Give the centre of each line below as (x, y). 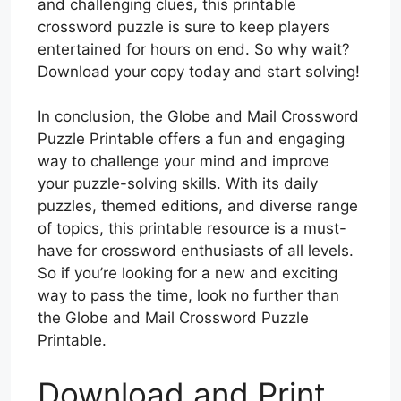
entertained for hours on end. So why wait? (194, 49)
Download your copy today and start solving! (199, 71)
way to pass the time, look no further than (188, 296)
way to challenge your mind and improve (183, 162)
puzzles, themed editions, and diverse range (198, 206)
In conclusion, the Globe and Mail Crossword (198, 117)
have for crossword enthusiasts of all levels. (196, 251)
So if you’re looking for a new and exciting (188, 273)
